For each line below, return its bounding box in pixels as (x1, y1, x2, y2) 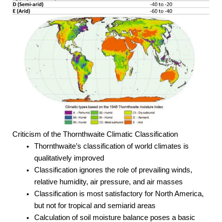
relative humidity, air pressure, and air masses (34, 177, 183, 186)
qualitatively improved (34, 154, 104, 162)
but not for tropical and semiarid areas (34, 201, 156, 210)
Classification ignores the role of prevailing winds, (34, 166, 192, 174)
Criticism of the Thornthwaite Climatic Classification (12, 130, 178, 138)
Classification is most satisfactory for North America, (34, 189, 204, 198)
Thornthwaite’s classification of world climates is (34, 142, 189, 150)
